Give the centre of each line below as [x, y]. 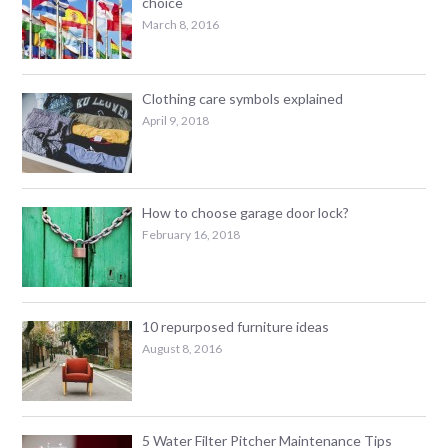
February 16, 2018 [191, 234]
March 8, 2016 [181, 24]
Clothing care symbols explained [243, 98]
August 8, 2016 [182, 348]
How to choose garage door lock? [246, 212]
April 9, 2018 [176, 120]
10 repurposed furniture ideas [236, 326]
